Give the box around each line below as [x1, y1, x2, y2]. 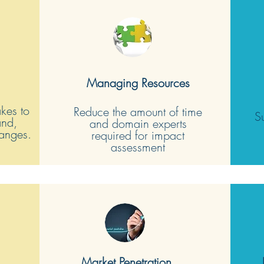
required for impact [91, 127, 185, 143]
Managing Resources [87, 74, 190, 91]
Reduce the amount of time [74, 103, 203, 120]
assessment [111, 138, 166, 155]
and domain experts [89, 115, 187, 131]
